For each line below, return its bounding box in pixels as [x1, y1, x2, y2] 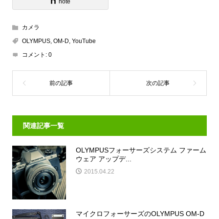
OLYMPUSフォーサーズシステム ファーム [75, 146, 206, 154]
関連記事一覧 [22, 121, 64, 130]
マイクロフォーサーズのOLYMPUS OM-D [75, 209, 204, 218]
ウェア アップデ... [75, 154, 131, 163]
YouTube [71, 37, 96, 44]
